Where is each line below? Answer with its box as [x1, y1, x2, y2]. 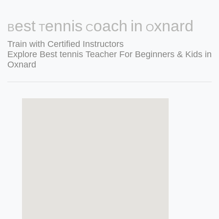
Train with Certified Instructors [7, 39, 124, 49]
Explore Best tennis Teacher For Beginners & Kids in [7, 49, 212, 59]
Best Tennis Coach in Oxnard [7, 17, 194, 35]
